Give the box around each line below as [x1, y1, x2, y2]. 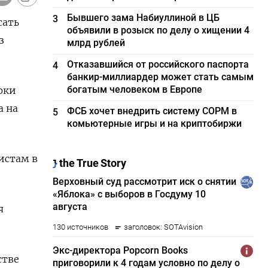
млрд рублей [67, 37, 126, 48]
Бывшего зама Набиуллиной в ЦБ [67, 12, 220, 23]
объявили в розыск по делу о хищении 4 [67, 25, 250, 36]
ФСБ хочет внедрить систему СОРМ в [67, 105, 237, 117]
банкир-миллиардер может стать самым [67, 71, 254, 83]
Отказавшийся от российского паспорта [67, 59, 249, 70]
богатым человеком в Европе [67, 84, 203, 95]
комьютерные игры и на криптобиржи [67, 118, 242, 129]
